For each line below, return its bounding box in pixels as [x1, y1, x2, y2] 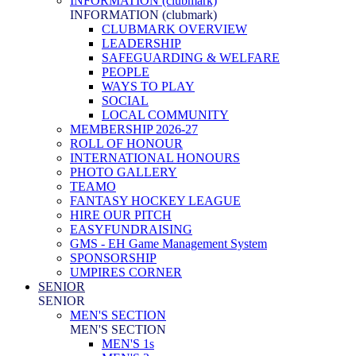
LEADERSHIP [102, 37, 181, 50]
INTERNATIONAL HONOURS [70, 151, 240, 164]
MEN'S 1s [102, 337, 154, 350]
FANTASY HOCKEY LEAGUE [70, 194, 241, 207]
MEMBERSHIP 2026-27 [70, 122, 198, 136]
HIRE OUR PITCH [70, 208, 172, 222]
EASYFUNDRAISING [70, 222, 192, 236]
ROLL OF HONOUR [70, 137, 183, 150]
